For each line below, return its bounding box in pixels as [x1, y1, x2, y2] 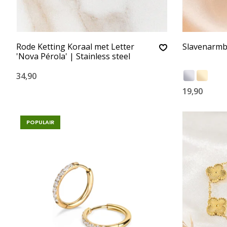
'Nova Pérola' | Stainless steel [16, 51, 130, 62]
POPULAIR [26, 118, 54, 126]
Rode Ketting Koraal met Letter [16, 41, 134, 52]
